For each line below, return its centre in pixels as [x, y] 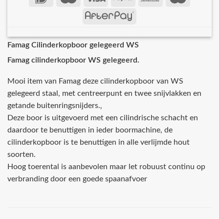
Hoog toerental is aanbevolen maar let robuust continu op [106, 166]
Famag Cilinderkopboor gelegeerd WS [73, 45]
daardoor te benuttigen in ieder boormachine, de [90, 130]
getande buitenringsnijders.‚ [55, 105]
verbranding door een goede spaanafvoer [77, 179]
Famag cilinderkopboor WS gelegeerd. [73, 60]
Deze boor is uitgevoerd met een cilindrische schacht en [103, 118]
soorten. [22, 154]
